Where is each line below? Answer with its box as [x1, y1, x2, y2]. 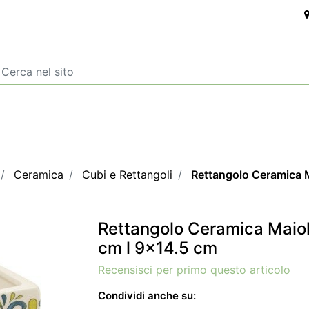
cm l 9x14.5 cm [98, 238, 217, 258]
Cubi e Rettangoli [82, 168, 172, 181]
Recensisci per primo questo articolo [98, 263, 290, 277]
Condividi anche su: [98, 289, 196, 302]
